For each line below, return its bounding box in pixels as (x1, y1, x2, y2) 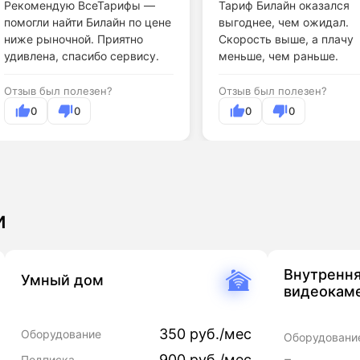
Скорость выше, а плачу (218, 32, 354, 46)
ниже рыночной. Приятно (4, 32, 143, 46)
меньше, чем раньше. (218, 49, 338, 63)
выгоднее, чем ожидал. (218, 15, 349, 29)
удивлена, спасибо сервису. (4, 49, 159, 63)
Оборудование (21, 327, 101, 342)
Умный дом (21, 271, 104, 288)
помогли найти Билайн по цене (4, 15, 171, 29)
